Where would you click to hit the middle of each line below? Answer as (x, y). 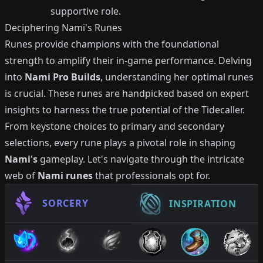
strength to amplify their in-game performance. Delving (128, 60)
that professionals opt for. (151, 176)
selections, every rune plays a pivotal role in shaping (120, 143)
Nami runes (65, 176)
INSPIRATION (203, 204)
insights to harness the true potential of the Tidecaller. (125, 110)
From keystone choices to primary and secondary (114, 126)
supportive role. (86, 11)
